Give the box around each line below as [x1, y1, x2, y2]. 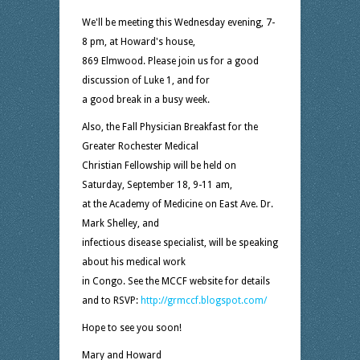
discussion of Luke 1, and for [82, 75, 210, 86]
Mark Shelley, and [82, 218, 159, 229]
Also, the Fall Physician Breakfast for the [82, 121, 258, 133]
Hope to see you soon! [82, 322, 182, 333]
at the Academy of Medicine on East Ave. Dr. [82, 198, 273, 210]
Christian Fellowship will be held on [82, 160, 236, 171]
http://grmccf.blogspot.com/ [141, 295, 267, 306]
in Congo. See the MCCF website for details [82, 276, 270, 287]
